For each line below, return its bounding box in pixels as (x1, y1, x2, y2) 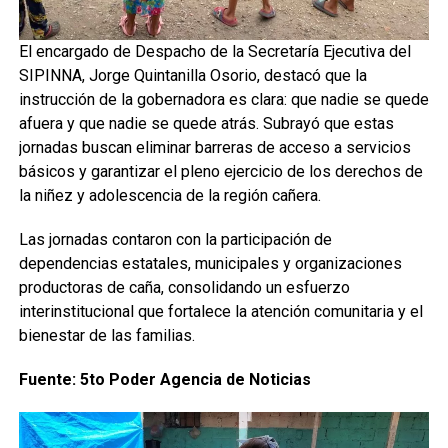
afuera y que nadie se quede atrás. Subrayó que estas (18, 113, 394, 133)
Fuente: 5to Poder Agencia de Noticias (18, 369, 311, 389)
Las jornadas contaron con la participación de (18, 229, 332, 249)
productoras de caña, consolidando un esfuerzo (18, 277, 350, 297)
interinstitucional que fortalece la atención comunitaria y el (18, 301, 423, 321)
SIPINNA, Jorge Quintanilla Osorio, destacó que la (18, 65, 367, 85)
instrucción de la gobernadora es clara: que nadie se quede (18, 89, 429, 109)
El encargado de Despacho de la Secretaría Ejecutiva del (18, 41, 411, 61)
